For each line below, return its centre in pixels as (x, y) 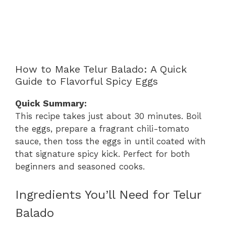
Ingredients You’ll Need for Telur (108, 195)
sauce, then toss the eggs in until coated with (110, 141)
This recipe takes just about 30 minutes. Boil (108, 116)
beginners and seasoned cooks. (80, 166)
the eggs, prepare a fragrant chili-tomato (102, 128)
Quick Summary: (51, 103)
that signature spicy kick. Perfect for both (103, 154)
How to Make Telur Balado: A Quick (101, 69)
